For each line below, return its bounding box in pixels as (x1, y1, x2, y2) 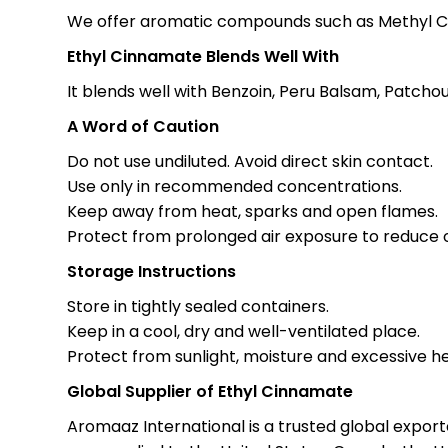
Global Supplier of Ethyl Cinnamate (67, 380, 354, 403)
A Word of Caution (67, 115, 220, 138)
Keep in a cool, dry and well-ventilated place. (67, 320, 421, 343)
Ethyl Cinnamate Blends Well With (67, 45, 340, 68)
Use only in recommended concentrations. (67, 175, 403, 198)
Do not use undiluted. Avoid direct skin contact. (67, 150, 434, 173)
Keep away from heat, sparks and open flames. (67, 200, 439, 223)
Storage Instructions (67, 260, 237, 283)
